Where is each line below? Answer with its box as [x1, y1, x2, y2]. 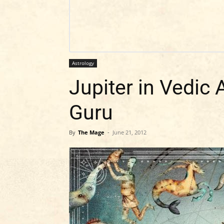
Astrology [72, 59, 94, 66]
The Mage [78, 128, 104, 136]
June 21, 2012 [112, 128, 146, 136]
